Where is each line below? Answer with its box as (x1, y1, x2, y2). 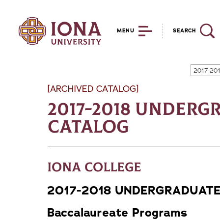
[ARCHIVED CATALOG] (48, 83, 138, 95)
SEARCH (173, 27, 196, 34)
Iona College (47, 160, 141, 175)
